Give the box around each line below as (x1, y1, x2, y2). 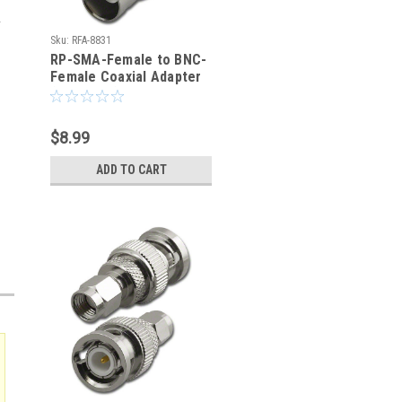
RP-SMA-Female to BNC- (50, 51, 207, 68)
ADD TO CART (95, 162, 167, 177)
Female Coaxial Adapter (50, 68, 202, 85)
